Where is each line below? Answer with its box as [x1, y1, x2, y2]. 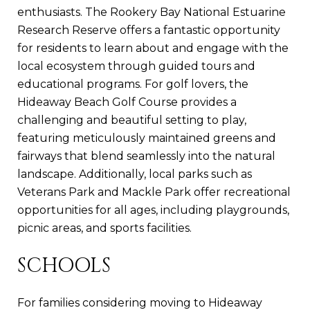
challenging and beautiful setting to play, [17, 113, 246, 127]
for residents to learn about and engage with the [17, 41, 289, 55]
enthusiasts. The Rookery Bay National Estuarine [17, 5, 286, 19]
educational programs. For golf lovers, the [17, 77, 248, 91]
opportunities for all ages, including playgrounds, [17, 203, 289, 217]
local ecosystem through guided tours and [17, 59, 255, 73]
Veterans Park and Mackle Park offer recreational [17, 185, 291, 199]
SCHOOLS [17, 252, 111, 280]
